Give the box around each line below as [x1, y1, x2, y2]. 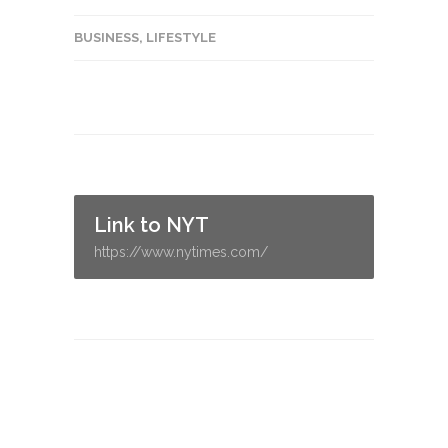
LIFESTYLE [146, 30, 216, 45]
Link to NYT [94, 213, 209, 237]
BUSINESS [74, 30, 139, 45]
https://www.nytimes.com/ [94, 244, 268, 260]
